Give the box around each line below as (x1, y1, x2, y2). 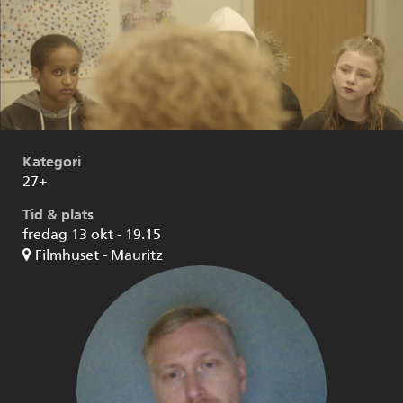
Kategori (22, 153, 81, 171)
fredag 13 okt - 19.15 (22, 226, 161, 244)
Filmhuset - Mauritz (35, 246, 163, 264)
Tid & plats (22, 206, 94, 224)
